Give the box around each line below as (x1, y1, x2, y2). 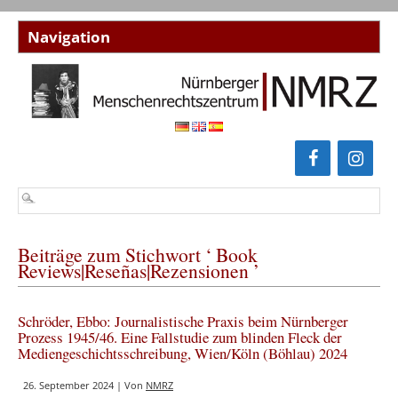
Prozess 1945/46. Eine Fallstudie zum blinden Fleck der (18, 327, 342, 348)
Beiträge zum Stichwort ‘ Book (18, 242, 258, 268)
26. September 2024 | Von (23, 378, 146, 393)
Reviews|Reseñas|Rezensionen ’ (18, 258, 259, 284)
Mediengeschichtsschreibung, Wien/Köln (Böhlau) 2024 (18, 343, 347, 364)
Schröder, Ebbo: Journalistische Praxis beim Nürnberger (18, 311, 348, 332)
